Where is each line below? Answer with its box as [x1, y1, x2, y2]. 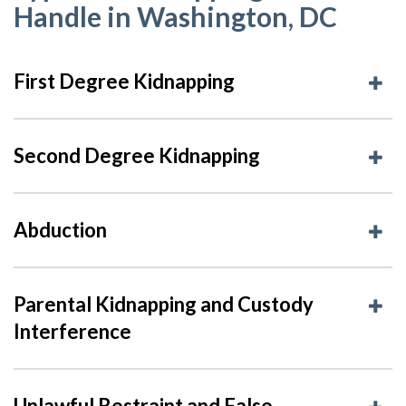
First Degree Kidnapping [14, 68, 235, 93]
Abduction [14, 217, 107, 242]
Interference [14, 318, 131, 343]
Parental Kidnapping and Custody [14, 291, 314, 316]
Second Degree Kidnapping [14, 142, 260, 168]
